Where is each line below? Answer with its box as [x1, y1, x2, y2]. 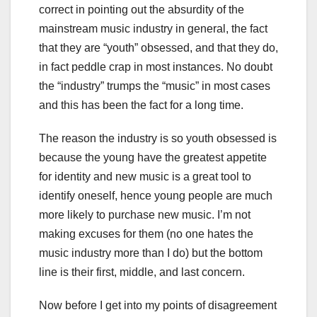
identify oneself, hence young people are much [39, 190, 272, 202]
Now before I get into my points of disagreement [39, 299, 277, 312]
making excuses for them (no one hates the [39, 228, 253, 241]
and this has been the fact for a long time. [39, 99, 243, 112]
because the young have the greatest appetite [39, 151, 267, 164]
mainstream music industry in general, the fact [39, 23, 267, 35]
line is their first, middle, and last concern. [39, 266, 245, 279]
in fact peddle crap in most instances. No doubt [39, 61, 272, 74]
